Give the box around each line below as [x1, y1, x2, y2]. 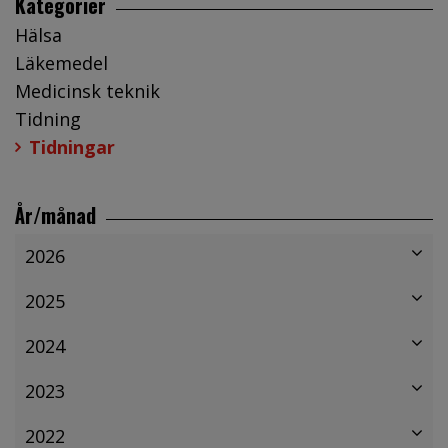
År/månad [15, 199, 96, 230]
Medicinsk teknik [15, 78, 160, 103]
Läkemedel [15, 50, 108, 75]
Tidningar [29, 134, 115, 159]
